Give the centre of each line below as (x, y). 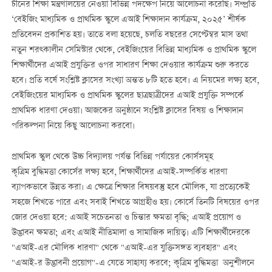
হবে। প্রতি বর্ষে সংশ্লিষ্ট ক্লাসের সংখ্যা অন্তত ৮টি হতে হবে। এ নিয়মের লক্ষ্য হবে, (135, 81)
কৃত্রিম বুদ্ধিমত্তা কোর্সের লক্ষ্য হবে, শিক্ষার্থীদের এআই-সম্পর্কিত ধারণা (119, 172)
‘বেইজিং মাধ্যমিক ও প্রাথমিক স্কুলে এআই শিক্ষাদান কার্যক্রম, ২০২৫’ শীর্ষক (128, 20)
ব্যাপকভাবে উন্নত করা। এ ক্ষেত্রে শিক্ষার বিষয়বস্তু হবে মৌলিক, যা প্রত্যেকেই (130, 187)
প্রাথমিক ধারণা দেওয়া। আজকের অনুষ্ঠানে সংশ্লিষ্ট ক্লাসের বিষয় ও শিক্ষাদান (127, 111)
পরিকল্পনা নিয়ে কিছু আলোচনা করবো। (73, 127)
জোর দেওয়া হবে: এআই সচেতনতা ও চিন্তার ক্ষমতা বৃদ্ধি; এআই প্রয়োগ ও (126, 218)
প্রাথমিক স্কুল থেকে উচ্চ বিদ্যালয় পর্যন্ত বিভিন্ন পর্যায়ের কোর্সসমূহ (112, 157)
